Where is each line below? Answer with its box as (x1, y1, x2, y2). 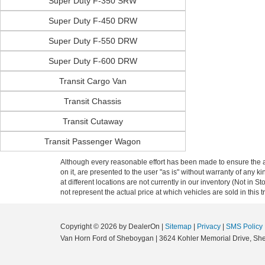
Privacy (197, 222, 221, 231)
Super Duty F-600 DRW (48, 56, 137, 66)
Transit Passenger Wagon (44, 137, 141, 146)
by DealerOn (119, 222, 160, 231)
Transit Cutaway (62, 117, 123, 126)
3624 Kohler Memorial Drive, (157, 234, 251, 243)
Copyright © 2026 (60, 222, 119, 231)
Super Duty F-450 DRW (48, 16, 137, 25)
